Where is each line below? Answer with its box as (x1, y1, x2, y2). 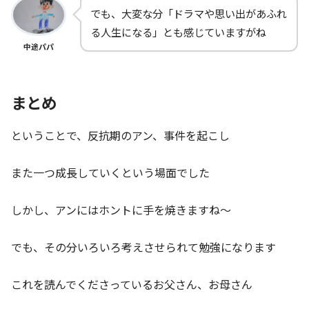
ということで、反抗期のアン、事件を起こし (11, 127, 230, 144)
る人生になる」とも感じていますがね (90, 23, 266, 39)
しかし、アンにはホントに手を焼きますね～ (11, 201, 231, 219)
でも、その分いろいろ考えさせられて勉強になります (11, 239, 276, 256)
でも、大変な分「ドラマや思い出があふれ (90, 5, 287, 21)
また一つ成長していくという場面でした (11, 164, 210, 181)
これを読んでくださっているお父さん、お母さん (11, 276, 252, 293)
